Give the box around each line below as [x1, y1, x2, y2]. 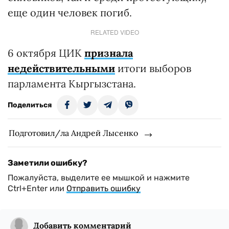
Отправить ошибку [66, 183, 141, 193]
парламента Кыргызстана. [8, 77, 136, 90]
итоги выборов [115, 61, 191, 75]
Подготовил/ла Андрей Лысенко [9, 127, 138, 138]
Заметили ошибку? [8, 157, 87, 168]
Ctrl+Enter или [8, 183, 66, 193]
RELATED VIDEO [90, 27, 139, 36]
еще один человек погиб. [8, 6, 132, 19]
